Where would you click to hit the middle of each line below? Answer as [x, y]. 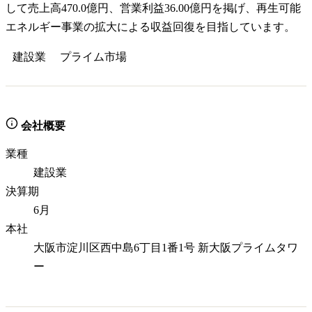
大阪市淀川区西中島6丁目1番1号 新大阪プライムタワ [166, 248]
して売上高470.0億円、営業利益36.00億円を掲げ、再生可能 [153, 8]
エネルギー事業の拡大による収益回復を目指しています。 [150, 27]
